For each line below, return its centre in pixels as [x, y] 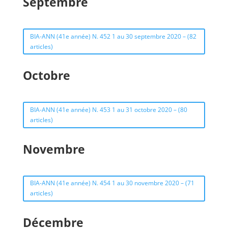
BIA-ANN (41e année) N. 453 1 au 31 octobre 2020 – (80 [108, 109]
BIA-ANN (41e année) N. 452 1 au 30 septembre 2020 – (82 [113, 36]
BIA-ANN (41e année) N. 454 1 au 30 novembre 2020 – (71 [112, 183]
